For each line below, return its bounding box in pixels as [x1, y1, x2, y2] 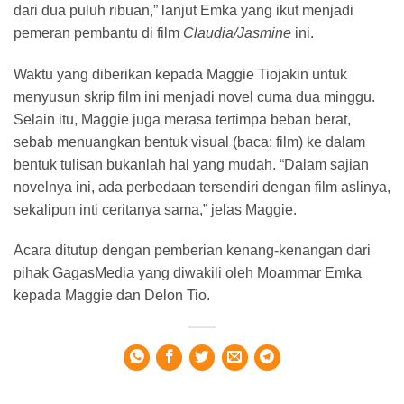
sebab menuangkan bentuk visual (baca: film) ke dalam [14, 133, 365, 150]
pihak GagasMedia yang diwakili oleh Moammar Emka [14, 265, 362, 281]
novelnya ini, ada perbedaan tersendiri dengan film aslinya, [14, 179, 390, 195]
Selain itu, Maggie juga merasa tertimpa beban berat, [14, 111, 351, 127]
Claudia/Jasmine [183, 24, 291, 41]
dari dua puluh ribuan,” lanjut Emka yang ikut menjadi [14, 2, 353, 18]
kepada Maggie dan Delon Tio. [14, 288, 210, 304]
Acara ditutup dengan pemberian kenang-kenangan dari [14, 243, 371, 259]
